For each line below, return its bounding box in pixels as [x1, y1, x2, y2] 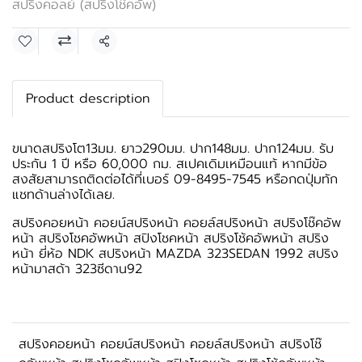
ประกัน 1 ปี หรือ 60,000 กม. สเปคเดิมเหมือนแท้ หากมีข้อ [12, 154, 327, 174]
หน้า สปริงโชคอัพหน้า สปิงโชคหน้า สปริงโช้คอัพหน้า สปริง [12, 229, 329, 248]
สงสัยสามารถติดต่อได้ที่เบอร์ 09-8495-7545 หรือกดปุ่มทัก [12, 170, 338, 189]
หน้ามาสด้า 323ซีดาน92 [12, 259, 142, 279]
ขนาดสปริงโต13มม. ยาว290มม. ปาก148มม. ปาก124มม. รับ [12, 139, 334, 158]
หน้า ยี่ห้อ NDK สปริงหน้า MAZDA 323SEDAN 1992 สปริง [12, 244, 339, 263]
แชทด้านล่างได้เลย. [12, 185, 115, 204]
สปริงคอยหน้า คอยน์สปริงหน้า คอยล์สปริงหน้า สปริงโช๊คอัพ [12, 213, 341, 233]
